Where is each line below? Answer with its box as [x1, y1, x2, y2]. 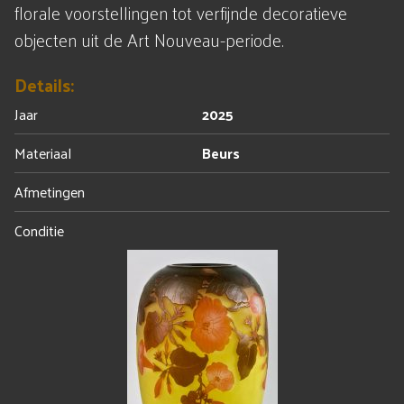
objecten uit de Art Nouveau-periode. [14, 23, 284, 56]
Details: [14, 69, 74, 101]
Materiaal [14, 140, 71, 166]
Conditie [14, 217, 64, 243]
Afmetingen [14, 179, 85, 205]
